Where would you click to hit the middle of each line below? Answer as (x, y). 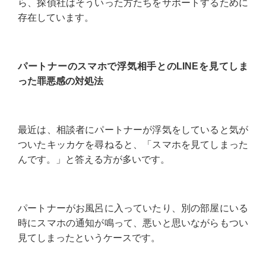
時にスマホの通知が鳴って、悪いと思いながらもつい (133, 223)
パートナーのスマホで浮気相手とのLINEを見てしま (133, 66)
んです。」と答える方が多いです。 (94, 160)
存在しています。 (56, 18)
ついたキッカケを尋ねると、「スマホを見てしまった (133, 145)
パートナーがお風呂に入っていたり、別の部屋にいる (133, 208)
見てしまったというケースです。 (89, 238)
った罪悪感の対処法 (61, 81)
